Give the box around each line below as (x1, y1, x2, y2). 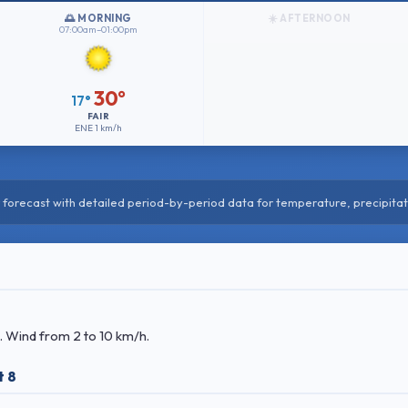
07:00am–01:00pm (58, 24, 138, 36)
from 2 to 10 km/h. (39, 327, 149, 344)
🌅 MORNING (65, 12, 132, 25)
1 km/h (94, 122, 122, 134)
